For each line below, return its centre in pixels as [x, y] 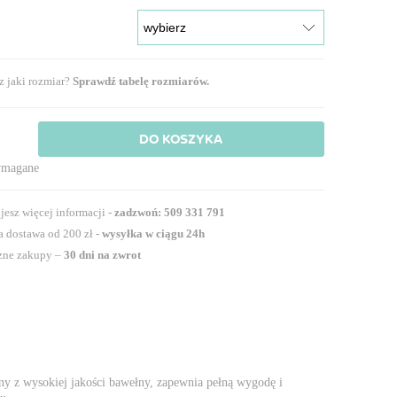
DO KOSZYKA [181, 139]
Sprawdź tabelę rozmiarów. [141, 81]
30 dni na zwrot [103, 254]
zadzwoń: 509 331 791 [170, 212]
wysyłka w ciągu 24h [154, 233]
